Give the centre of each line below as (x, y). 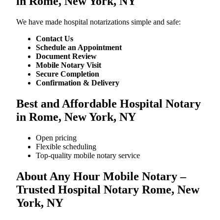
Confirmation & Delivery (78, 82)
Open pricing (56, 137)
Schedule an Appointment (79, 47)
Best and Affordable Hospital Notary (109, 103)
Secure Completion (68, 74)
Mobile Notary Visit (69, 65)
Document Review (66, 56)
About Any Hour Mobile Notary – (101, 176)
